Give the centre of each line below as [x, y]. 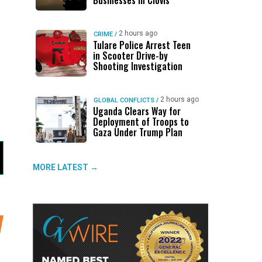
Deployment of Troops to [141, 122]
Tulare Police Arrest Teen [142, 45]
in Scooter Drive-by [130, 56]
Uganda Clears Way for [137, 111]
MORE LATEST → [65, 167]
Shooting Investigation [137, 66]
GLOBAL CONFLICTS [124, 100]
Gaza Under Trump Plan [137, 132]
